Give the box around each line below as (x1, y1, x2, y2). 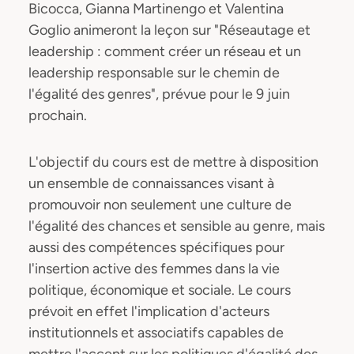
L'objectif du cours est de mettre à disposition (28, 153, 318, 171)
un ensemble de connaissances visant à (28, 175, 274, 192)
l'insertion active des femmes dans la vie (28, 260, 280, 277)
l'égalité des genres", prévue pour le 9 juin (28, 85, 290, 103)
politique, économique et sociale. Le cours (28, 281, 291, 299)
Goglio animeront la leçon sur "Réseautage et (28, 21, 311, 39)
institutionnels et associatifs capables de (28, 324, 284, 341)
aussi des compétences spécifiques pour (28, 239, 284, 256)
